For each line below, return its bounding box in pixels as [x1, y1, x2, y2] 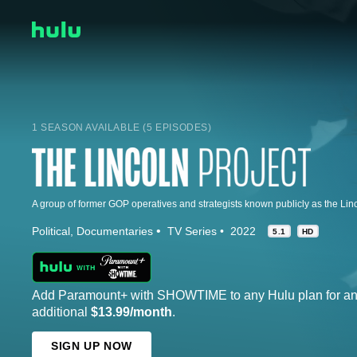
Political [32, 224, 70, 237]
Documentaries [76, 224, 153, 237]
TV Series [167, 224, 217, 237]
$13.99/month [91, 304, 172, 319]
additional [32, 304, 91, 319]
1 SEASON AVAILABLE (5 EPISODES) [32, 121, 212, 133]
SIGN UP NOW [51, 339, 132, 352]
